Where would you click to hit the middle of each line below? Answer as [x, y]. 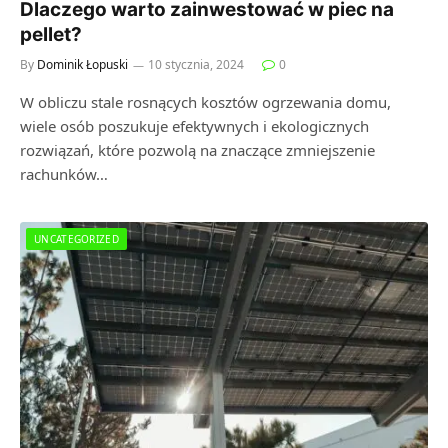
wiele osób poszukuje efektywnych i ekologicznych [194, 126]
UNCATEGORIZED [76, 239]
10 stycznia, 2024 [196, 64]
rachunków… [64, 174]
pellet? [51, 34]
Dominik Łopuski [82, 64]
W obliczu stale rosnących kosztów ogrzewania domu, [205, 102]
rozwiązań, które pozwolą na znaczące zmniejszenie [197, 150]
